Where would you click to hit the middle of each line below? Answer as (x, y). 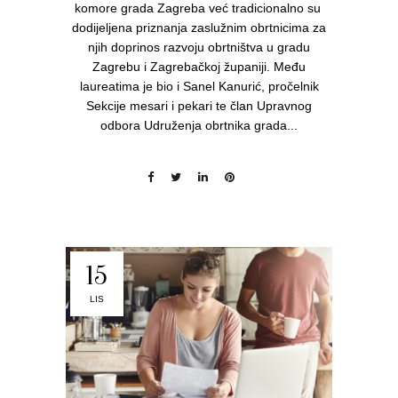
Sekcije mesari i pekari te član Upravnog (199, 105)
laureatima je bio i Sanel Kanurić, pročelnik (199, 86)
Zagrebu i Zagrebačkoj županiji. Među (199, 66)
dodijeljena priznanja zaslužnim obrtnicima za (199, 27)
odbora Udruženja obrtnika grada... (199, 125)
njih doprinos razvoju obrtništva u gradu (199, 47)
